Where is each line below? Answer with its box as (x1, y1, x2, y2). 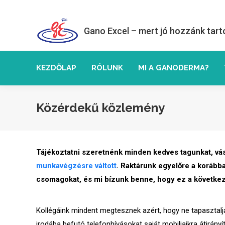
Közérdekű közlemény (36, 100, 165, 115)
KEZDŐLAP (36, 63, 76, 72)
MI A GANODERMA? (138, 63, 209, 72)
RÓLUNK (91, 63, 123, 72)
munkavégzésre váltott (36, 161, 117, 170)
